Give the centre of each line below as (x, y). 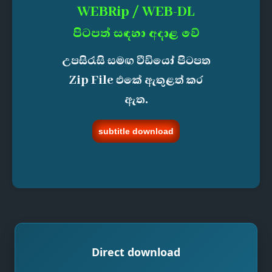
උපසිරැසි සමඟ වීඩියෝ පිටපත (136, 61)
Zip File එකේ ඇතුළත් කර (136, 80)
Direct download (136, 252)
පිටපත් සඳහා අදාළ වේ (136, 33)
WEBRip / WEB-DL (136, 12)
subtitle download (136, 131)
